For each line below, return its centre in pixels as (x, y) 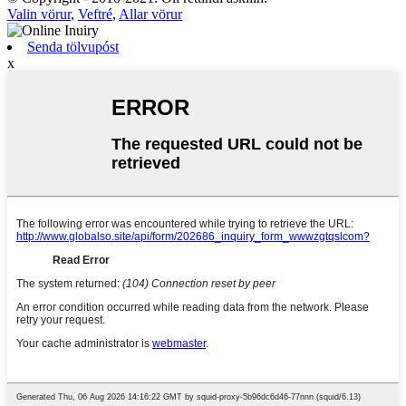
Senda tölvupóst (73, 46)
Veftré (95, 14)
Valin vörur (39, 14)
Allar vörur (150, 14)
